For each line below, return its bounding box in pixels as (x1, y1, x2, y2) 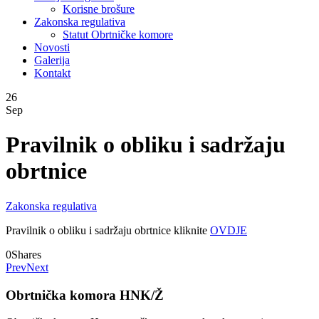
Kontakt (34, 67, 70, 79)
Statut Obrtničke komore (63, 28, 173, 41)
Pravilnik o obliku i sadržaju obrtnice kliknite (6, 224, 210, 236)
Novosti (34, 41, 70, 53)
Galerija (34, 54, 70, 66)
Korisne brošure (63, 3, 135, 15)
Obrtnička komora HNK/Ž (6, 287, 164, 303)
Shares (11, 248, 41, 261)
